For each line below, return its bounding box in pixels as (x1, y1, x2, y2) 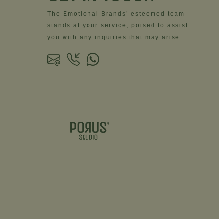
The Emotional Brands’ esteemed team (47, 10, 185, 17)
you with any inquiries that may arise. (47, 33, 182, 41)
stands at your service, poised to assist (47, 22, 188, 29)
